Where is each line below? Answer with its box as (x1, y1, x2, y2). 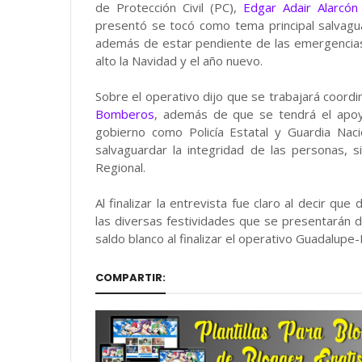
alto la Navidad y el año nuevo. (95, 52, 263, 69)
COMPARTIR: (95, 269, 166, 285)
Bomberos (95, 105, 154, 122)
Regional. (95, 158, 145, 175)
